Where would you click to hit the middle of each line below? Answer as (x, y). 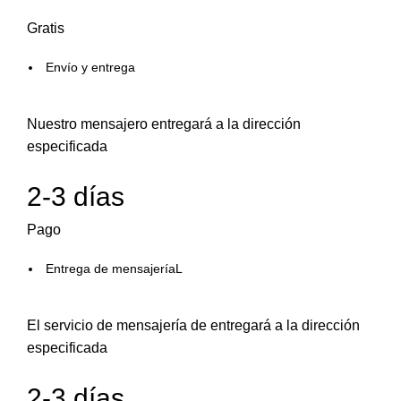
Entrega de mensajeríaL (115, 269)
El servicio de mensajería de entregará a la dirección (194, 326)
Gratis (46, 29)
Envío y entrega (91, 68)
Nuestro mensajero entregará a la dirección (164, 124)
